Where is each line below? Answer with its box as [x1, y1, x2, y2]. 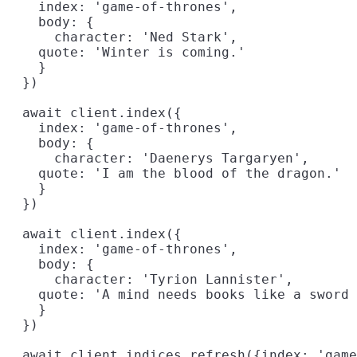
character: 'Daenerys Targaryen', [6, 151, 309, 167]
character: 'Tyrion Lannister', [6, 272, 293, 288]
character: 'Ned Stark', [6, 29, 237, 45]
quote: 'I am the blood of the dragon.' [6, 166, 341, 182]
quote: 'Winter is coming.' [6, 45, 245, 61]
